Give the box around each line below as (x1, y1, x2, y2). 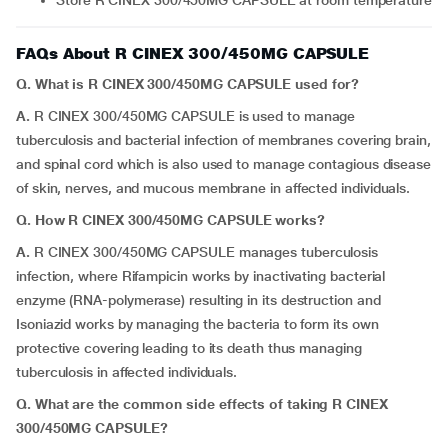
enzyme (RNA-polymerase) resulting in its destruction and (16, 292, 381, 308)
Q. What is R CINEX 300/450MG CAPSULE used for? (16, 76, 360, 92)
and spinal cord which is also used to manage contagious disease (16, 156, 431, 172)
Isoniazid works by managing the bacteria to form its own (16, 316, 379, 332)
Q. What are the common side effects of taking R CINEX (16, 396, 388, 412)
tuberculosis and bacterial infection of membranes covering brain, (16, 132, 431, 148)
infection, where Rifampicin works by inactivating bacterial (16, 268, 386, 284)
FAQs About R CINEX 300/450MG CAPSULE (16, 44, 370, 63)
